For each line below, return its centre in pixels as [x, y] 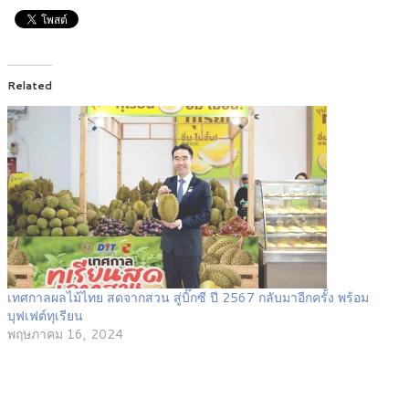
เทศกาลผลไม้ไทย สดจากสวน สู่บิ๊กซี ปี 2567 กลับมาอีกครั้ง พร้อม [188, 298]
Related [30, 86]
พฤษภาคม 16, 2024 [65, 335]
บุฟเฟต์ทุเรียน [45, 316]
